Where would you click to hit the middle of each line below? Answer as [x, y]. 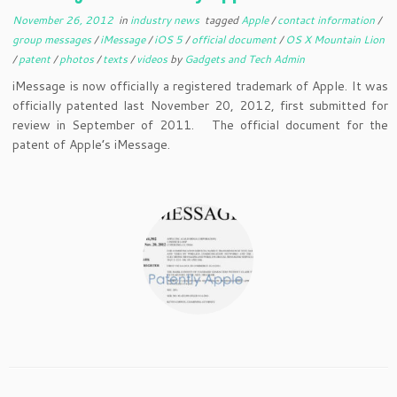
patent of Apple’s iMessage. [92, 144]
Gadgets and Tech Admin [245, 59]
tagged [222, 20]
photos [78, 59]
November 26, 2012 [63, 20]
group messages [54, 39]
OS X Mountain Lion [335, 39]
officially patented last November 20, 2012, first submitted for [200, 105]
